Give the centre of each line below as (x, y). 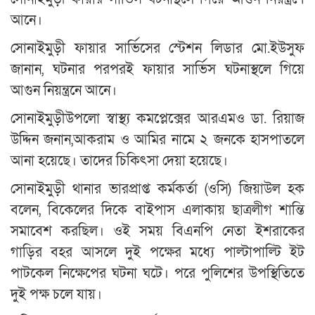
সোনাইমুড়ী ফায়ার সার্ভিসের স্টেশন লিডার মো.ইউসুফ (157, 48)
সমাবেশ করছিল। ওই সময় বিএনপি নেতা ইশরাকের (157, 231)
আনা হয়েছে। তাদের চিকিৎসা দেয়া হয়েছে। (119, 161)
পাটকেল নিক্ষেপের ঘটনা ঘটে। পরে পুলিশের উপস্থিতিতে (157, 273)
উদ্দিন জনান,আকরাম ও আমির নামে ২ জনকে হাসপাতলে (157, 140)
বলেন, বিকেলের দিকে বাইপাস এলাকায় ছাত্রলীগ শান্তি (157, 210)
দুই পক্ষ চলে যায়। (56, 294)
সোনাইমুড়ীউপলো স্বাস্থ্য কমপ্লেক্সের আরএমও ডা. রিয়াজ (157, 118)
